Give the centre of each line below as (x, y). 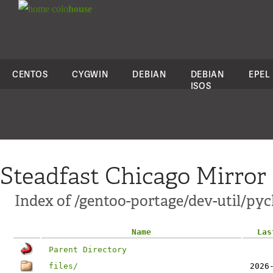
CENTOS (30, 74)
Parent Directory (88, 250)
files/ (63, 266)
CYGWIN (90, 74)
